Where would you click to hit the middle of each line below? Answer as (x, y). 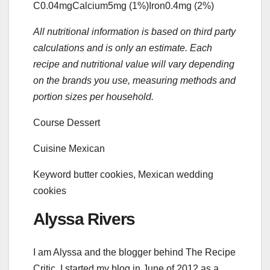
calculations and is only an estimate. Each (123, 48)
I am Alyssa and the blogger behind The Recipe (134, 252)
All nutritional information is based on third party (134, 32)
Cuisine (51, 149)
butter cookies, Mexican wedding (143, 175)
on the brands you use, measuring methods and (134, 81)
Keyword (53, 175)
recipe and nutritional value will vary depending (134, 64)
